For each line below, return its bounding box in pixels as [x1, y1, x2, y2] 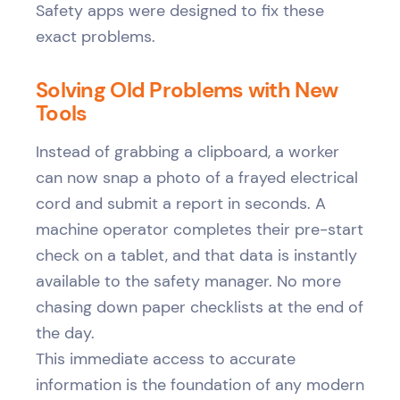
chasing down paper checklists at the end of [36, 297, 363, 317]
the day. [36, 323, 95, 343]
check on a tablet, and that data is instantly [36, 246, 357, 265]
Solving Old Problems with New [36, 76, 338, 104]
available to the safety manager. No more [36, 271, 341, 291]
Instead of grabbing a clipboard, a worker [36, 142, 339, 162]
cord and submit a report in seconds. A [36, 194, 326, 213]
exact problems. [36, 27, 155, 46]
